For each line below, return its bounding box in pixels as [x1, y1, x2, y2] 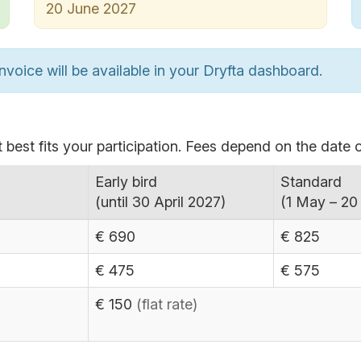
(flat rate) [136, 296, 197, 313]
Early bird [95, 173, 157, 190]
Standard [280, 173, 342, 190]
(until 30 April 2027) [95, 193, 226, 210]
